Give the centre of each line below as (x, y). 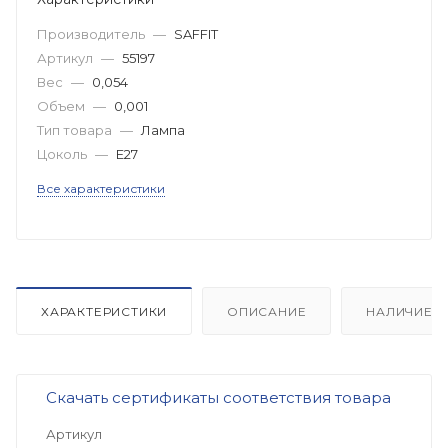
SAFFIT (196, 33)
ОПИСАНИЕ (267, 311)
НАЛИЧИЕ (399, 311)
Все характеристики (101, 188)
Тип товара (76, 129)
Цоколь (63, 153)
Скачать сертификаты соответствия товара (218, 397)
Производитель (92, 33)
